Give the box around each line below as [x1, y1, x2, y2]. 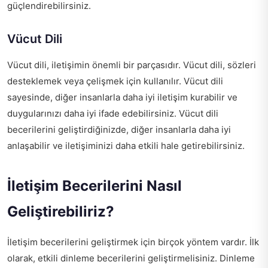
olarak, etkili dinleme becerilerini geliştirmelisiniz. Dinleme [7, 252, 255, 264]
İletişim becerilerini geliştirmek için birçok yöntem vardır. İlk [7, 236, 259, 248]
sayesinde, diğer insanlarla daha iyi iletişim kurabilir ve [7, 92, 237, 103]
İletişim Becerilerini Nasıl [7, 177, 182, 195]
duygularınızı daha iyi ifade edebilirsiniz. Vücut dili [7, 108, 218, 120]
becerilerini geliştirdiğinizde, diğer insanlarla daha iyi [7, 124, 231, 136]
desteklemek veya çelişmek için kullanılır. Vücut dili [7, 75, 223, 87]
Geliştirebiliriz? [7, 203, 114, 221]
